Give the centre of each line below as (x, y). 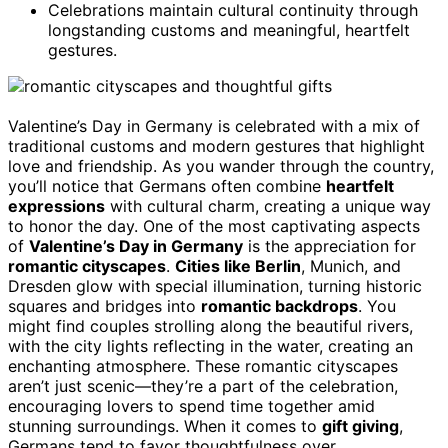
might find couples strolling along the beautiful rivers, (210, 325)
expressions (56, 205)
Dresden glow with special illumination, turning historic (215, 285)
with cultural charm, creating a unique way (268, 205)
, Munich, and (351, 265)
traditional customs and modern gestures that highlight (216, 145)
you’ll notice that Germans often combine (167, 185)
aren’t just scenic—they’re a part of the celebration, (203, 385)
